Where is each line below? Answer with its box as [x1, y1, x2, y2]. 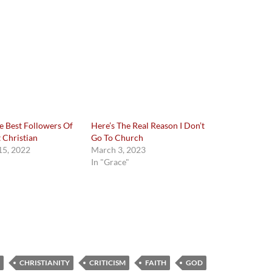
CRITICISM [89, 257, 126, 267]
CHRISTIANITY [19, 257, 70, 267]
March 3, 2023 [91, 144, 146, 155]
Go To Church [91, 132, 144, 143]
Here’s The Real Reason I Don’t [91, 120, 205, 131]
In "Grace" [91, 157, 130, 168]
